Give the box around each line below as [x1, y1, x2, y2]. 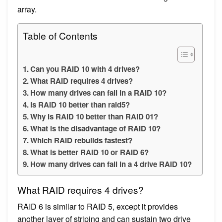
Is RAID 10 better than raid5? [30, 99, 130, 110]
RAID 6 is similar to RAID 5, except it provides [17, 200, 178, 212]
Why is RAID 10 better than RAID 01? [30, 111, 159, 122]
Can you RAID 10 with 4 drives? [30, 63, 140, 74]
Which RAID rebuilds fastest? [30, 134, 133, 146]
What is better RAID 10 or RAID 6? [30, 146, 149, 158]
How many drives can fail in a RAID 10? [30, 87, 167, 98]
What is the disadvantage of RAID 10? [30, 122, 161, 134]
